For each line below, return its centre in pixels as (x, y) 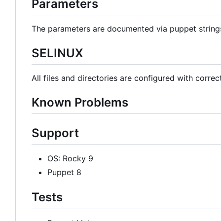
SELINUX (57, 53)
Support (55, 133)
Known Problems (80, 102)
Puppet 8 (64, 172)
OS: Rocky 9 (70, 159)
